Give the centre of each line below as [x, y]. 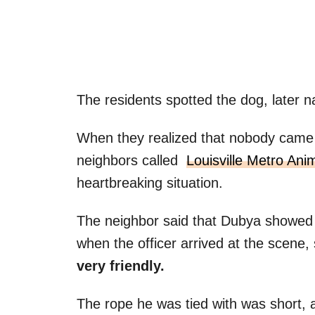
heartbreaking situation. [150, 182]
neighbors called [131, 160]
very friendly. [121, 265]
